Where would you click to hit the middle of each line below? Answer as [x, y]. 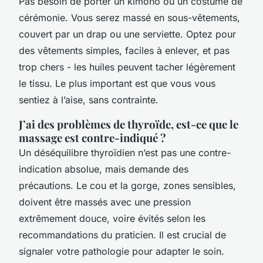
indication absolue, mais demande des [104, 169]
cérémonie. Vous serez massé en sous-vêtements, [129, 17]
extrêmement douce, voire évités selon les [112, 218]
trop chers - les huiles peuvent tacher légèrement [127, 67]
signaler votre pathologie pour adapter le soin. [122, 251]
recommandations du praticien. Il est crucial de [122, 235]
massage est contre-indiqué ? [92, 137]
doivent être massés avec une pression [105, 202]
